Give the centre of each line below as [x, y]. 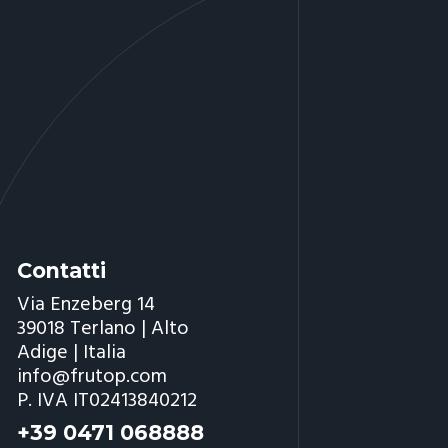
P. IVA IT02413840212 [107, 400]
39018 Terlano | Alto [103, 328]
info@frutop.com [92, 376]
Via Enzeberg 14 [86, 304]
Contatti [62, 271]
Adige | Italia [72, 352]
